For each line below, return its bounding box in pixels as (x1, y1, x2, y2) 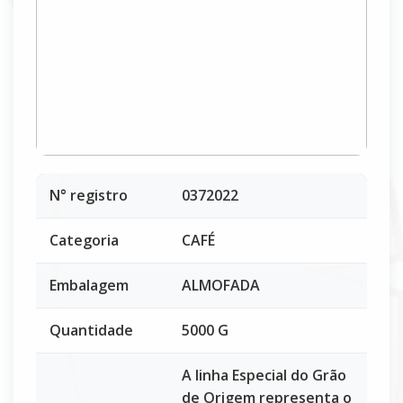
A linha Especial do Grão (182, 365, 346, 385)
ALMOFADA (182, 275, 260, 295)
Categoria (49, 230, 119, 250)
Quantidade (49, 320, 133, 340)
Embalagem (49, 275, 129, 295)
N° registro (49, 185, 128, 205)
